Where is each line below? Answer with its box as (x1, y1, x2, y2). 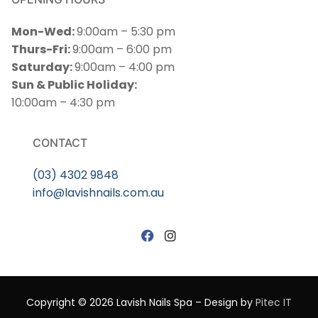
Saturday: (11, 59, 75, 76)
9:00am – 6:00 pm (72, 41, 172, 58)
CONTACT (33, 136, 87, 150)
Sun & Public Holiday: (11, 77, 137, 94)
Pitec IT (256, 295, 292, 310)
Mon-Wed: (11, 23, 77, 40)
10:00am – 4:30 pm (11, 94, 115, 111)
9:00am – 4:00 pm (75, 59, 175, 76)
